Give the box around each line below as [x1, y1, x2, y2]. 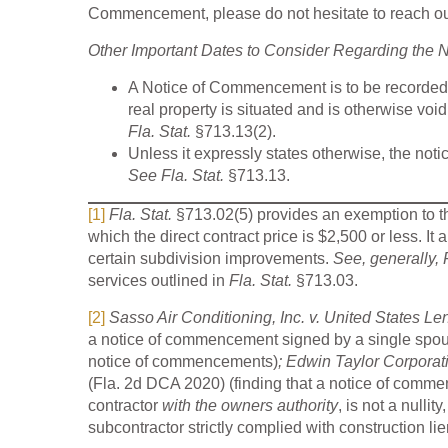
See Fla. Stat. [128, 167, 228, 185]
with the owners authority [162, 397, 338, 415]
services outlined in [88, 272, 229, 290]
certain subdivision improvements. [88, 250, 333, 268]
